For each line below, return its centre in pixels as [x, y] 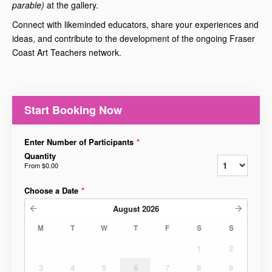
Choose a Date [53, 190]
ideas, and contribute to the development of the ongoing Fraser [134, 38]
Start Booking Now [73, 110]
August [126, 208]
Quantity [40, 155]
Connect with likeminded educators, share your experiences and [135, 24]
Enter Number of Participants [80, 141]
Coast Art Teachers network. [68, 52]
